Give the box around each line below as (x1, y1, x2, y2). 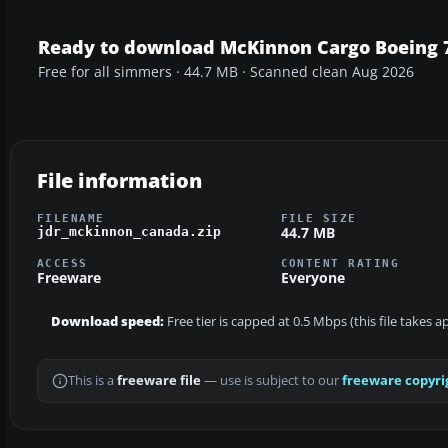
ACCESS (37, 257, 88, 270)
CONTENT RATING (280, 257, 400, 270)
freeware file (117, 372, 201, 390)
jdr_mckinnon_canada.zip (37, 223, 221, 239)
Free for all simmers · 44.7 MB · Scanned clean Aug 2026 (38, 62, 414, 81)
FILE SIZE (280, 211, 357, 224)
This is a (68, 372, 117, 390)
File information (37, 166, 202, 194)
